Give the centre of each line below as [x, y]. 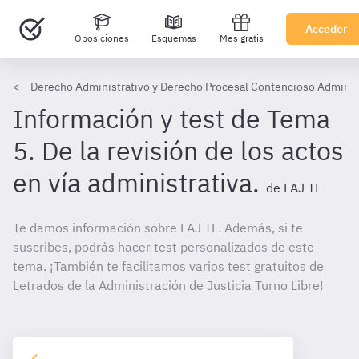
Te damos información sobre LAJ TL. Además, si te [158, 228]
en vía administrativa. [136, 183]
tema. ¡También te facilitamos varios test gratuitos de [168, 266]
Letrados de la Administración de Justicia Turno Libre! [168, 285]
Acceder [327, 29]
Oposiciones [101, 38]
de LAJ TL [294, 188]
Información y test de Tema [171, 119]
